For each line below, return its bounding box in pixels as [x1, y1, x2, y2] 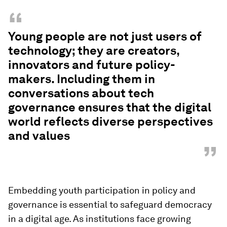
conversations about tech [8, 85, 154, 100]
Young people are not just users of [8, 28, 202, 44]
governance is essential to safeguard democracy [8, 199, 212, 210]
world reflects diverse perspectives [8, 113, 213, 129]
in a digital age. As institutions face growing [8, 213, 191, 224]
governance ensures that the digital [8, 99, 211, 115]
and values [8, 128, 70, 143]
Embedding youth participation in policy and [8, 184, 196, 196]
